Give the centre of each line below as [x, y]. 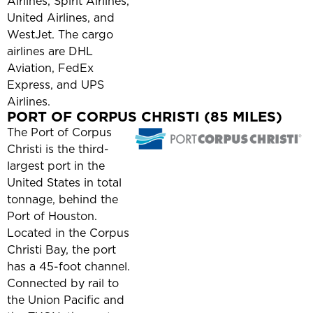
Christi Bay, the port [61, 250]
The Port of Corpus [59, 132]
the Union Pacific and [66, 300]
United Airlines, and [61, 18]
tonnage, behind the [63, 199]
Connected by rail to [63, 283]
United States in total [64, 183]
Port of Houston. [52, 216]
